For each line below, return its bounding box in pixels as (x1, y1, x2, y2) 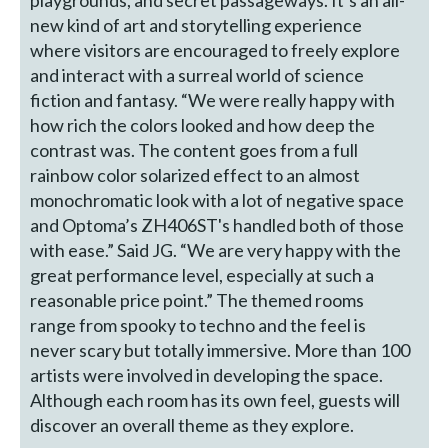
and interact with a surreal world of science (30, 63, 365, 86)
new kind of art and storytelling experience (30, 13, 363, 36)
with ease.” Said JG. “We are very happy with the (30, 238, 402, 261)
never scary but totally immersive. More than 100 (30, 338, 411, 361)
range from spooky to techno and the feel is (30, 313, 367, 336)
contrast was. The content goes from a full (30, 138, 359, 161)
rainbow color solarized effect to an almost (30, 163, 361, 186)
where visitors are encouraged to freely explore (30, 38, 401, 61)
